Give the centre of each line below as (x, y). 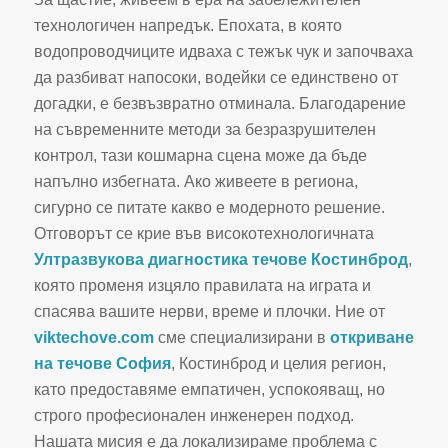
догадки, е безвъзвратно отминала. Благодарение (219, 104)
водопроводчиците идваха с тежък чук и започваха (223, 52)
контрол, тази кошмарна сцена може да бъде (200, 156)
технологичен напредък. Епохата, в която (187, 26)
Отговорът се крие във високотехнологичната (203, 234)
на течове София (102, 364)
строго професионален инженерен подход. (193, 416)
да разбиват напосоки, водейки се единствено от (215, 78)
